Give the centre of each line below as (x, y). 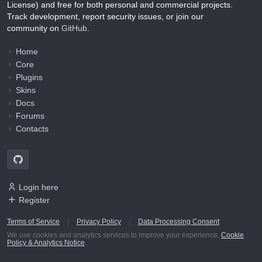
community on (34, 28)
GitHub (74, 28)
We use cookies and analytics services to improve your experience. (114, 235)
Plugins (29, 77)
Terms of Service (33, 221)
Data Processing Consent (179, 221)
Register (34, 200)
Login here (39, 187)
